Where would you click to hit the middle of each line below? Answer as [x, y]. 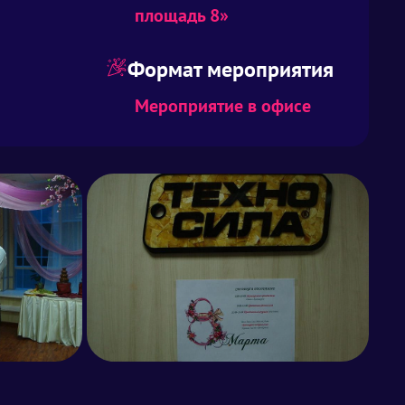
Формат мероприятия [231, 69]
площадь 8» [182, 15]
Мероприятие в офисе [223, 106]
